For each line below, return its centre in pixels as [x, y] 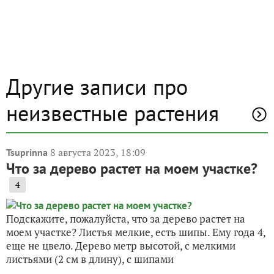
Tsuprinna [27, 153]
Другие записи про [97, 87]
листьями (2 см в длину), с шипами [90, 259]
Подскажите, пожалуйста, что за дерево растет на [126, 219]
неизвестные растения [113, 113]
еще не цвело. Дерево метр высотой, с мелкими [121, 246]
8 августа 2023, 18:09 [98, 153]
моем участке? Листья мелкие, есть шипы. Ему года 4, [136, 232]
